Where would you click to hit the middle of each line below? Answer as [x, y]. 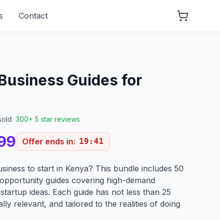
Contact [33, 16]
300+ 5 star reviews [48, 119]
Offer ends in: [49, 141]
